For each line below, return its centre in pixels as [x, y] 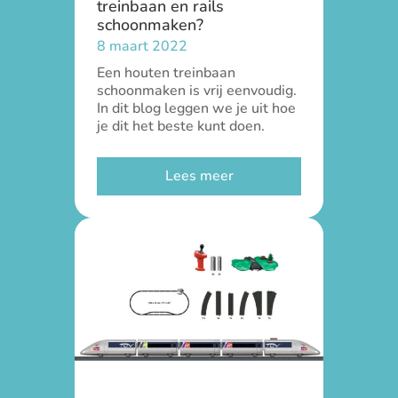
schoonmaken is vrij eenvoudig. [197, 91]
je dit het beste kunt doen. [181, 126]
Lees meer [199, 176]
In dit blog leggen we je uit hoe [196, 108]
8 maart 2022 [142, 46]
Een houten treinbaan [166, 73]
